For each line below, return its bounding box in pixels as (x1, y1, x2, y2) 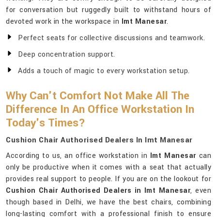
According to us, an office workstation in (6, 151, 150, 161)
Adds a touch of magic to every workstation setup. (18, 66, 190, 77)
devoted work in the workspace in (6, 16, 122, 27)
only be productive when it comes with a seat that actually (6, 162, 211, 173)
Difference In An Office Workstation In (6, 102, 194, 118)
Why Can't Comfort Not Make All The (6, 88, 189, 104)
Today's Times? (6, 115, 85, 131)
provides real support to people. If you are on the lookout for (6, 174, 211, 185)
